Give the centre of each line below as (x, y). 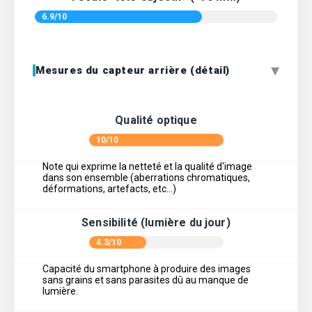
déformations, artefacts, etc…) (109, 189)
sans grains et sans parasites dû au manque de (146, 280)
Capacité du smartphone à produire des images (147, 269)
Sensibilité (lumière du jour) (156, 223)
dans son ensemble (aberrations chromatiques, (146, 178)
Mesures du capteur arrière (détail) (133, 71)
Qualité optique (156, 120)
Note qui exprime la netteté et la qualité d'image (147, 167)
